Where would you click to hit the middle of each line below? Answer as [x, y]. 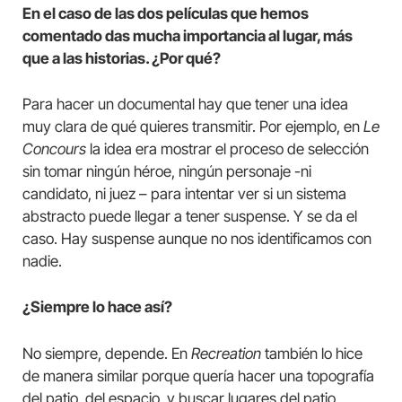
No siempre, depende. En [107, 353]
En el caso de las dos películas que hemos [166, 14]
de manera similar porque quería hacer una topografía [198, 376]
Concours [54, 149]
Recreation [226, 353]
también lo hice [312, 353]
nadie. [42, 262]
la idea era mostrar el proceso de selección [227, 149]
